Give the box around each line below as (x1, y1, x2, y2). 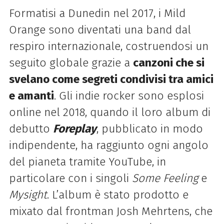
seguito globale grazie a (8, 56, 133, 70)
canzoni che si (132, 56, 204, 70)
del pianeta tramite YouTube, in (8, 155, 166, 169)
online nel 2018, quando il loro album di (8, 105, 210, 119)
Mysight (8, 188, 47, 202)
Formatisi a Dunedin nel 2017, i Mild (8, 6, 185, 20)
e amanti (8, 89, 54, 103)
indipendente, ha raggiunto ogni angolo (8, 138, 208, 152)
